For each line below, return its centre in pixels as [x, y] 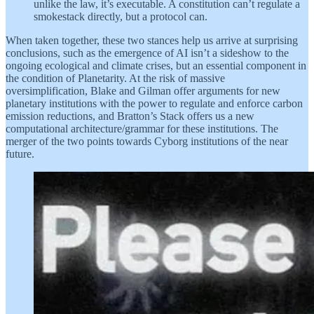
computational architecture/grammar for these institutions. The [142, 129]
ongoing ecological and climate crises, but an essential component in [156, 66]
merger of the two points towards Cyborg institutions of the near [147, 142]
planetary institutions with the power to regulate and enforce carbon [154, 104]
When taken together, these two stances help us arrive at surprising [152, 41]
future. [20, 154]
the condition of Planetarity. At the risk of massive [115, 78]
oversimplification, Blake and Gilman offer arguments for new [143, 91]
